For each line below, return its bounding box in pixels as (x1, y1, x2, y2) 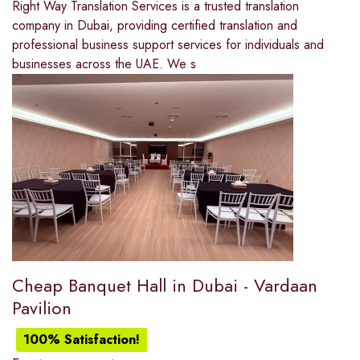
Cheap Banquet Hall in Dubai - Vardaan (12, 272, 317, 299)
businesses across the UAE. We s (12, 55, 196, 74)
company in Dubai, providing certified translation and (12, 16, 297, 35)
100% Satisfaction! (23, 330, 140, 350)
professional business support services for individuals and (12, 35, 324, 55)
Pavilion (12, 295, 72, 321)
